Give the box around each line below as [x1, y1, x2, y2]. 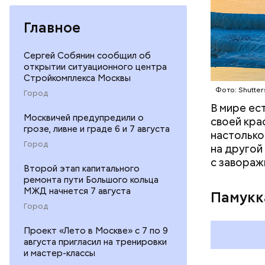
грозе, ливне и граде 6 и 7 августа [24, 122, 170, 135]
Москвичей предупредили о [24, 111, 144, 124]
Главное [24, 18, 80, 37]
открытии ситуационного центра [24, 60, 167, 73]
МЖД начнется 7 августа [24, 185, 131, 197]
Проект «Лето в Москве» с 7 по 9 [24, 224, 168, 237]
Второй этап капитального [24, 162, 140, 174]
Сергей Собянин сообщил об [24, 49, 151, 62]
